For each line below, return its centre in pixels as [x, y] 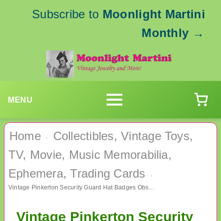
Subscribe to [67, 14]
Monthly [165, 33]
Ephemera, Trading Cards [77, 174]
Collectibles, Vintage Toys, [123, 136]
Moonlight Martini [154, 14]
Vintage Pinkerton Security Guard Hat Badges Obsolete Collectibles [152, 188]
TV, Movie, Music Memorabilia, [90, 155]
